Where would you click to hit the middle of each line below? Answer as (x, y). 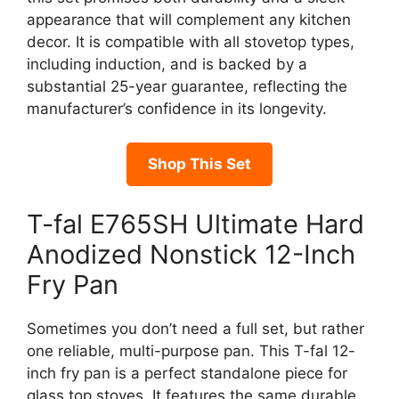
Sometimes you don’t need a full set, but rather (195, 328)
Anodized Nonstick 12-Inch (191, 254)
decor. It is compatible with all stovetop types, (191, 41)
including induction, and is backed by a (167, 64)
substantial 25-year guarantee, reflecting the (187, 86)
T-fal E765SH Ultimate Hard (195, 224)
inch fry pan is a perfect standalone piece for (187, 373)
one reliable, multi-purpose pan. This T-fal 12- (191, 350)
